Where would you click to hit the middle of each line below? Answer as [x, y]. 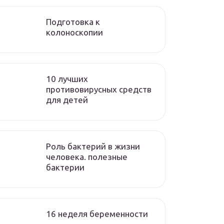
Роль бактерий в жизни [93, 146]
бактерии [65, 167]
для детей [67, 100]
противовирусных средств [99, 89]
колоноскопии [74, 32]
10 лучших [67, 79]
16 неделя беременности [97, 214]
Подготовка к [73, 22]
